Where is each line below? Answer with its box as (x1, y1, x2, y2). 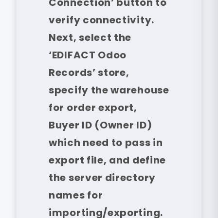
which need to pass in (49, 136, 163, 150)
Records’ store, (49, 66, 129, 80)
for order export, (49, 101, 137, 115)
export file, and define (49, 153, 166, 167)
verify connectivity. (49, 13, 154, 27)
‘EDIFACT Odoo (49, 48, 127, 62)
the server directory (49, 171, 156, 185)
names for (49, 188, 103, 202)
